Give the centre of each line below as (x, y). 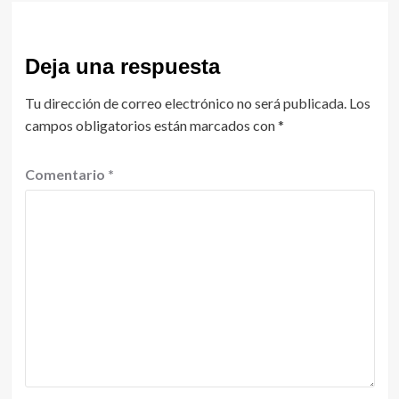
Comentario (66, 174)
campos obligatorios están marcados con (151, 125)
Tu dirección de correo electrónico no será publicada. (185, 102)
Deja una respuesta (122, 66)
